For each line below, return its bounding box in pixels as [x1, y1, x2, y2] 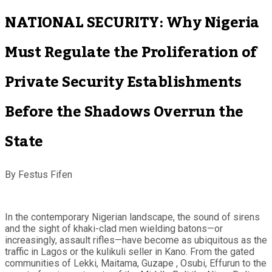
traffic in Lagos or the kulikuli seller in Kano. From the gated [5, 245, 254, 257]
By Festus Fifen [5, 168, 72, 180]
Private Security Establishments [5, 67, 242, 97]
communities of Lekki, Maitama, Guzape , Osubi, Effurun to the [5, 257, 267, 269]
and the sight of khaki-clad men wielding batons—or [5, 222, 223, 234]
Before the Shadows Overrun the [5, 97, 243, 127]
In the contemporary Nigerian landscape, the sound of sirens [5, 211, 260, 223]
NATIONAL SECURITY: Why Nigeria [5, 7, 259, 38]
